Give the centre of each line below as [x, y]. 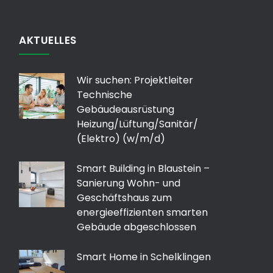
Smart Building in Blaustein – [143, 168]
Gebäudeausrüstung [126, 109]
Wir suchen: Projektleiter [135, 80]
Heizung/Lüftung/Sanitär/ [137, 124]
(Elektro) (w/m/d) [121, 138]
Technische [105, 94]
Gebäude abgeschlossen [136, 227]
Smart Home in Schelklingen [144, 257]
